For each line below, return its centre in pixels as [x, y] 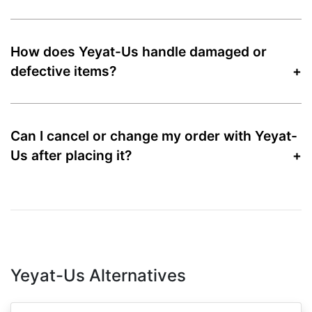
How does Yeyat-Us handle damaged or [139, 51]
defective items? [63, 71]
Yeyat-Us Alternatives [98, 275]
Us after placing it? [71, 155]
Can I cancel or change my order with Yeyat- [154, 135]
